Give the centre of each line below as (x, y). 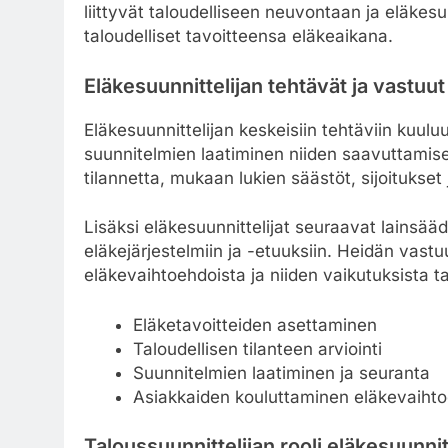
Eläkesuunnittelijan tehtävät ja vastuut (264, 85)
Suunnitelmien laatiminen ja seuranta (281, 372)
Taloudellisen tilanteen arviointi (257, 348)
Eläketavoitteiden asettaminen (254, 324)
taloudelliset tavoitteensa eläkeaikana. (238, 36)
